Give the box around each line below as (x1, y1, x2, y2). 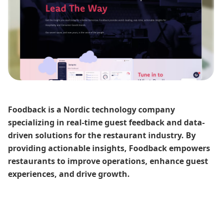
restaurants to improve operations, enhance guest (8, 155, 208, 166)
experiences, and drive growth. (8, 168, 130, 179)
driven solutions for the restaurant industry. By (8, 129, 196, 141)
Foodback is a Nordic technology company (8, 104, 175, 115)
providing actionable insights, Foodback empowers (8, 142, 210, 154)
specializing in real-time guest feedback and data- (8, 116, 205, 128)
